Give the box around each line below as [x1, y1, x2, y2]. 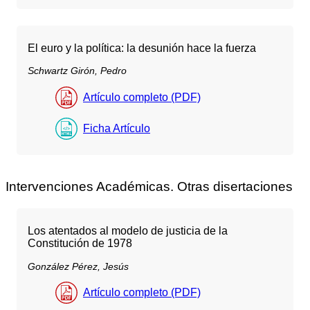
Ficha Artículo [83, 122, 150, 134]
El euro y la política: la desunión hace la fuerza [28, 42, 256, 55]
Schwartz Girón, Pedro [28, 65, 127, 77]
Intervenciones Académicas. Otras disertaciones [6, 179, 293, 194]
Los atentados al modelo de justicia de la [28, 225, 228, 237]
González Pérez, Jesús [28, 260, 129, 272]
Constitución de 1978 [28, 237, 132, 250]
